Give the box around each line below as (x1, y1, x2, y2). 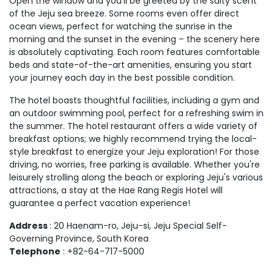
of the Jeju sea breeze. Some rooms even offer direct (9, 7, 239, 20)
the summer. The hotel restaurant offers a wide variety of (9, 119, 257, 132)
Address (9, 219, 50, 232)
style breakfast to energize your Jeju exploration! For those (9, 145, 259, 158)
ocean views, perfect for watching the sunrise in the (9, 20, 232, 32)
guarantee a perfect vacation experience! (9, 196, 190, 209)
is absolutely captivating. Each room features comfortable (9, 45, 260, 58)
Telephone (9, 245, 61, 257)
